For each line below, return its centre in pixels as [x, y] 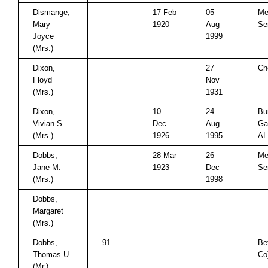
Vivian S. [49, 124]
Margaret [48, 211]
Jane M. [47, 167]
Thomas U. [52, 255]
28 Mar [165, 155]
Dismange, [51, 12]
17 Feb [165, 12]
